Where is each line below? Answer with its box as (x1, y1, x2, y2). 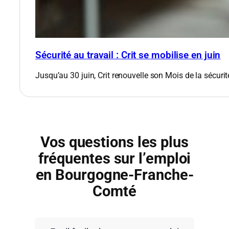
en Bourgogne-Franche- (35, 167, 194, 184)
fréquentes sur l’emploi (38, 150, 191, 168)
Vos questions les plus (40, 134, 189, 151)
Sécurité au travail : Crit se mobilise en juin (35, 50, 221, 61)
